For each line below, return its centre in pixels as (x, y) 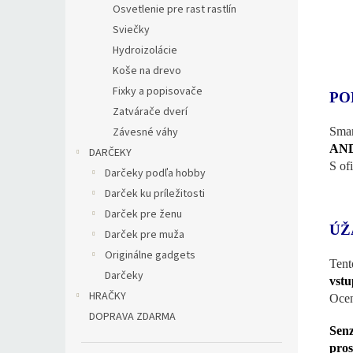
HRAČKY (108, 296)
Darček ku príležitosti (155, 194)
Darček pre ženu (143, 214)
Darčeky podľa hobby (155, 173)
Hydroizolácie (145, 50)
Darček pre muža (145, 235)
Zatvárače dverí (150, 112)
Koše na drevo (147, 71)
